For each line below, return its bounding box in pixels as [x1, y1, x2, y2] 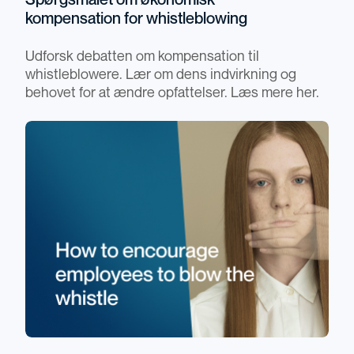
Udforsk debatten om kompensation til [25, 49, 259, 65]
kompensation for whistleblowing [25, 10, 247, 28]
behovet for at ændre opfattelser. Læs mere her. [25, 85, 319, 101]
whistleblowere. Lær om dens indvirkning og [25, 67, 296, 83]
